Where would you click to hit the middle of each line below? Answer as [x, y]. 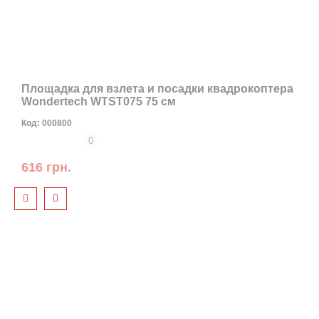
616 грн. [46, 167]
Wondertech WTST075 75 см [99, 101]
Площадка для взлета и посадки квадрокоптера [157, 89]
